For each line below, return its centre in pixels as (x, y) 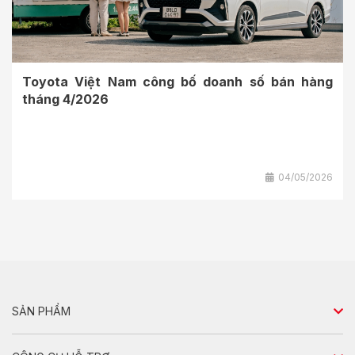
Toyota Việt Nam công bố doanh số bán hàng (177, 82)
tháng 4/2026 (65, 99)
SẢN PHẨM (41, 311)
